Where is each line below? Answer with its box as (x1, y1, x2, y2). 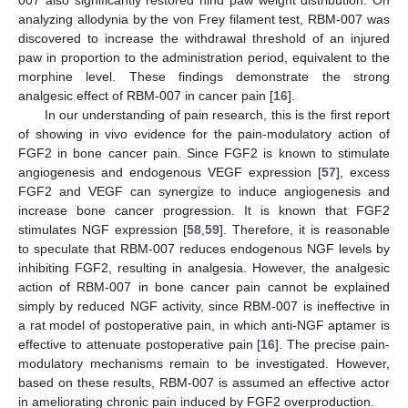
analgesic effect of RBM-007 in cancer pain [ (18, 88, 273, 104)
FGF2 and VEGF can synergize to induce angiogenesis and (18, 184, 390, 199)
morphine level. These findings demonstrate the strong (18, 69, 390, 85)
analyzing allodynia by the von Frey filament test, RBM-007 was (18, 12, 390, 27)
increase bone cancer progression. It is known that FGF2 (18, 203, 390, 219)
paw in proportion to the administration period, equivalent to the (18, 50, 390, 66)
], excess (336, 165, 390, 180)
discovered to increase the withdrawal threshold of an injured (18, 31, 390, 46)
